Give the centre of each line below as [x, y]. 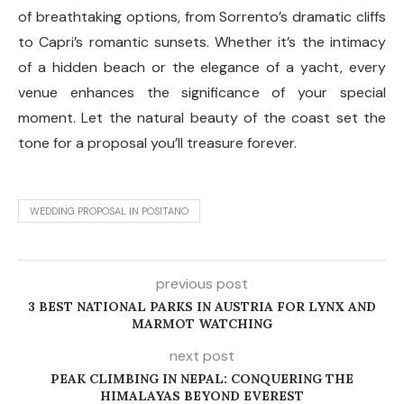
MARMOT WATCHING [202, 324]
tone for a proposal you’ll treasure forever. [157, 143]
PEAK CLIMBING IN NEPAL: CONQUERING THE [202, 379]
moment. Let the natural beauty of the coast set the [202, 118]
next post [202, 356]
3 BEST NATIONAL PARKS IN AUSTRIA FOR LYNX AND [202, 307]
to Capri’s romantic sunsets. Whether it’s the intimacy [202, 42]
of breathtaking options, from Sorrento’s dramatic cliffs [202, 17]
